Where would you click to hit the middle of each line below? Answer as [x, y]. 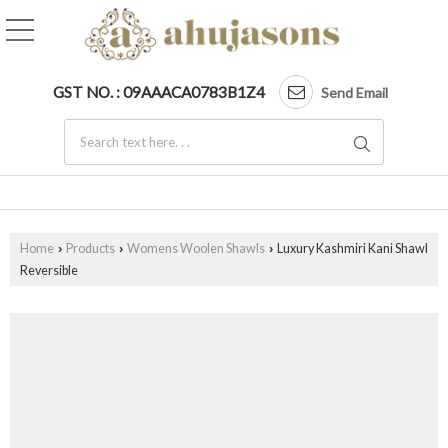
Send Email [354, 92]
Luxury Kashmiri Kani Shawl [351, 248]
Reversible [49, 270]
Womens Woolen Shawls [196, 248]
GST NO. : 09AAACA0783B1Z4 [159, 92]
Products [90, 248]
